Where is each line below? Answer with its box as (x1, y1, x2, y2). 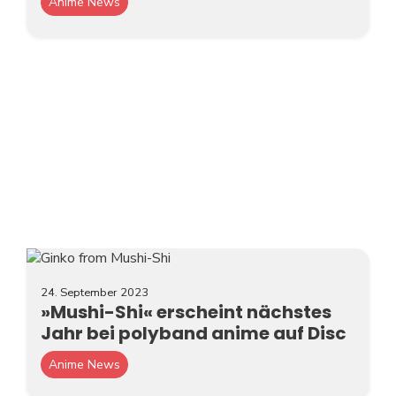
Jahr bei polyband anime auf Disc (41, 320, 346, 346)
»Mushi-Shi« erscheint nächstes (41, 299, 331, 324)
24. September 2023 (41, 284, 148, 301)
